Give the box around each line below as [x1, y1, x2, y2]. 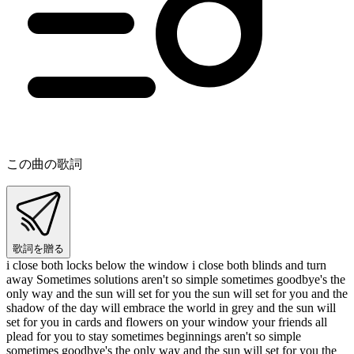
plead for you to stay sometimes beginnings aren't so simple [6, 329, 301, 343]
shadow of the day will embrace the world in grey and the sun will [6, 300, 336, 314]
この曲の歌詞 [6, 156, 82, 171]
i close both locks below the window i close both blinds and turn [6, 258, 326, 272]
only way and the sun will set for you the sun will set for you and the [6, 286, 348, 300]
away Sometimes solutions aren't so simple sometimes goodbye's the [6, 272, 345, 286]
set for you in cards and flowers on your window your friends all [6, 314, 327, 329]
